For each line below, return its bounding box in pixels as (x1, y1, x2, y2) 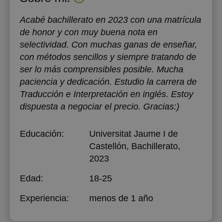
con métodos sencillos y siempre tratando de (20, 52, 196, 62)
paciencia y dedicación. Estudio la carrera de (20, 77, 197, 87)
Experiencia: (20, 193, 69, 203)
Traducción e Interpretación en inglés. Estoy (20, 89, 193, 99)
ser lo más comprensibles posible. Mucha (20, 64, 183, 74)
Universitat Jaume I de (89, 129, 178, 139)
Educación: (20, 129, 64, 139)
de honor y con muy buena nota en (20, 27, 158, 37)
